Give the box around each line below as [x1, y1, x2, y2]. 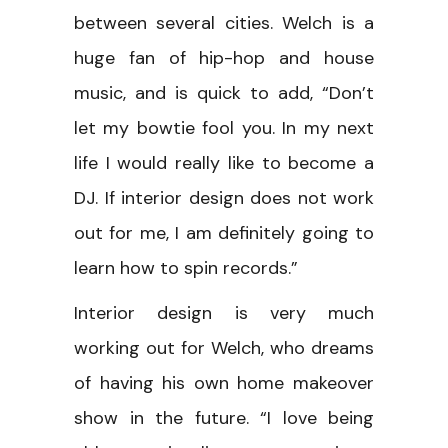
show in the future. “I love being [74, 405, 374, 430]
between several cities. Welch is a [74, 10, 374, 35]
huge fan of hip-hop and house [74, 45, 374, 70]
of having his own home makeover [74, 370, 374, 395]
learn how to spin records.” [74, 255, 298, 280]
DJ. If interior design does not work [74, 185, 374, 210]
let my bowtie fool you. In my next [74, 115, 374, 140]
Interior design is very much [74, 300, 374, 325]
